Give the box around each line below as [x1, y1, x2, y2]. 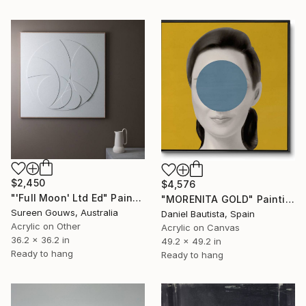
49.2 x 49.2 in [161, 235, 221, 247]
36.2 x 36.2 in [11, 234, 70, 246]
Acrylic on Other [11, 221, 81, 232]
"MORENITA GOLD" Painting [285, 193, 294, 205]
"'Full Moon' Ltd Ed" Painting [133, 192, 142, 204]
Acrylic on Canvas [161, 221, 240, 233]
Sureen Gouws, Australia [11, 207, 118, 219]
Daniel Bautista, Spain [161, 208, 255, 219]
